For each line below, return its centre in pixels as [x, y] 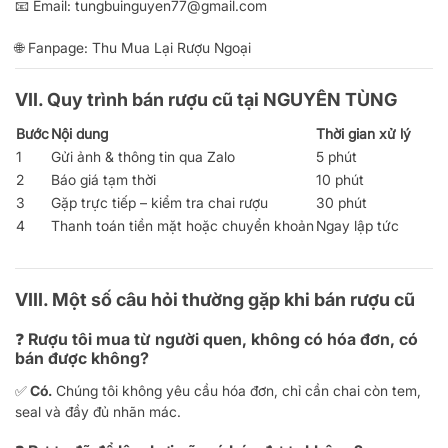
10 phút [340, 179]
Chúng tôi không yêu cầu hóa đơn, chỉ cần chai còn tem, [236, 390]
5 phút [336, 156]
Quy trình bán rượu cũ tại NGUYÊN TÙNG [222, 99]
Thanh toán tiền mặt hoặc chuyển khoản [182, 225]
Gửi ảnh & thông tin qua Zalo [143, 156]
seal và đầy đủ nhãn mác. [98, 411]
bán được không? [82, 357]
